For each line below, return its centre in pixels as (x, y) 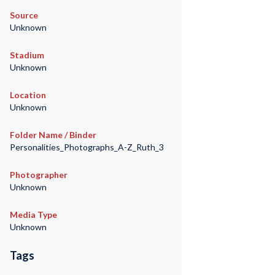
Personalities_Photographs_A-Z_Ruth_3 (87, 147)
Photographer (38, 175)
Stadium (27, 55)
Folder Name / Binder (53, 135)
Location (28, 95)
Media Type (33, 215)
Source (24, 15)
